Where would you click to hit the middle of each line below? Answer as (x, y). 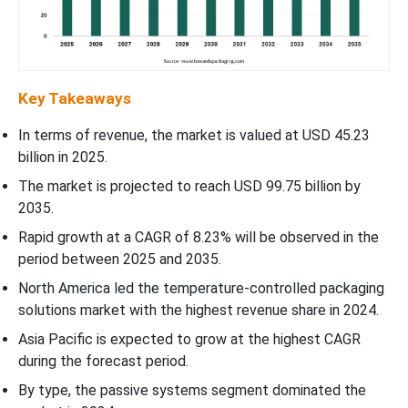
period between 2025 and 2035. (120, 259)
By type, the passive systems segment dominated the (192, 390)
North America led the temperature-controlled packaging (201, 288)
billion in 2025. (63, 157)
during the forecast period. (103, 361)
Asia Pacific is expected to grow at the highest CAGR (189, 339)
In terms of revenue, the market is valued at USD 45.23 (194, 135)
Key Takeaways (75, 98)
